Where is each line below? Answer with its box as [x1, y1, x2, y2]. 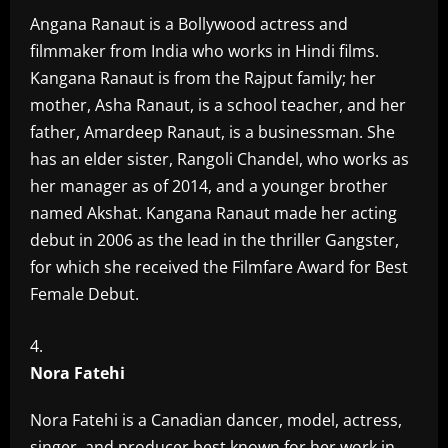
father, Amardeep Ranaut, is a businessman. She [30, 121, 395, 143]
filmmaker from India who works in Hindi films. [30, 40, 379, 62]
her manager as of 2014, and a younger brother [30, 175, 388, 197]
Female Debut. [30, 283, 139, 305]
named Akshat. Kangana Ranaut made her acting [30, 202, 397, 224]
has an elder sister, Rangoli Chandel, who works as [30, 148, 409, 170]
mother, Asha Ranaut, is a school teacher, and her [30, 94, 406, 116]
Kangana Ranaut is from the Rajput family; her [30, 67, 376, 89]
